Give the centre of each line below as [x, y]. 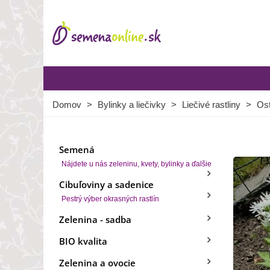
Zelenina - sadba [95, 219]
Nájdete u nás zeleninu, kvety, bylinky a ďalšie [137, 164]
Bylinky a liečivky [132, 105]
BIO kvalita [83, 241]
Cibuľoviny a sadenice [106, 184]
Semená [77, 149]
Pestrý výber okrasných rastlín [110, 199]
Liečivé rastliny [211, 105]
